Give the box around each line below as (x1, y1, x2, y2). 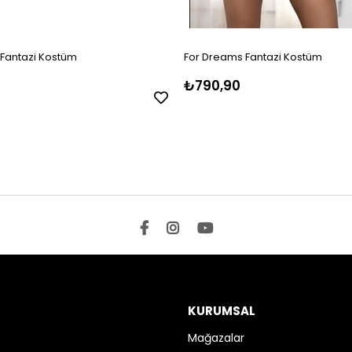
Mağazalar (188, 330, 244, 346)
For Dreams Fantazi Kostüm (184, 49, 322, 65)
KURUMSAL (188, 302, 255, 320)
